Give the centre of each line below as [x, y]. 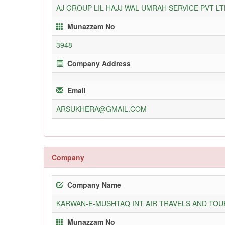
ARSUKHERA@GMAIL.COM [101, 109]
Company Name [94, 185]
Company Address [99, 63]
